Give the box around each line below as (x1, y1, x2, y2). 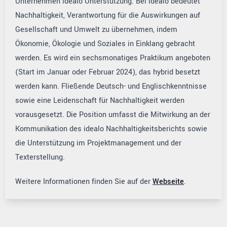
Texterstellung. (15, 152, 65, 163)
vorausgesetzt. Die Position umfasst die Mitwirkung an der (15, 109, 210, 120)
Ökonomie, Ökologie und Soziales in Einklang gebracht (15, 38, 195, 49)
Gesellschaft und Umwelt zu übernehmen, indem (15, 24, 177, 35)
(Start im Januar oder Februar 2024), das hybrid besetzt (15, 66, 200, 78)
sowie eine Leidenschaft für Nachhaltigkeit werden (15, 95, 184, 106)
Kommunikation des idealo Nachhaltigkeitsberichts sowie (15, 123, 207, 134)
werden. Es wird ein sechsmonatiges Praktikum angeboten (15, 52, 210, 63)
